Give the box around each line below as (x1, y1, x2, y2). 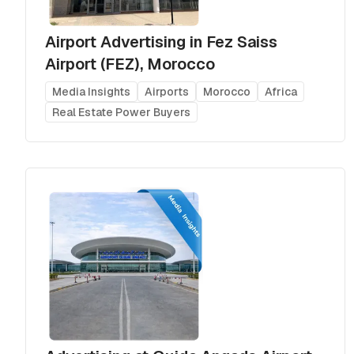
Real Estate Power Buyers (52, 104, 190, 119)
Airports (145, 84, 189, 99)
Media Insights (52, 84, 130, 99)
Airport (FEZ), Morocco (45, 53, 215, 74)
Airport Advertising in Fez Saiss (45, 31, 277, 52)
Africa (265, 84, 297, 99)
